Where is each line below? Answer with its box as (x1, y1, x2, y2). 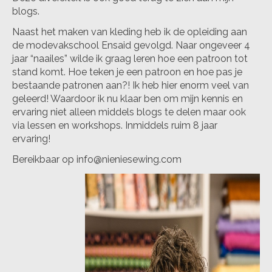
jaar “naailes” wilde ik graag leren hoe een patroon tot (12, 53, 248, 65)
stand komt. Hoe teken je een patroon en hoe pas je (12, 66, 242, 78)
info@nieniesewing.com (76, 154, 182, 166)
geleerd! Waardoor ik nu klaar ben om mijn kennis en (12, 93, 243, 105)
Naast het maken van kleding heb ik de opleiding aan (12, 26, 247, 38)
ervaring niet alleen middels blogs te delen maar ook (12, 106, 246, 118)
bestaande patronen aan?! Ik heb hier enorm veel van (12, 80, 249, 92)
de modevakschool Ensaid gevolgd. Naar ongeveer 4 (12, 39, 250, 52)
